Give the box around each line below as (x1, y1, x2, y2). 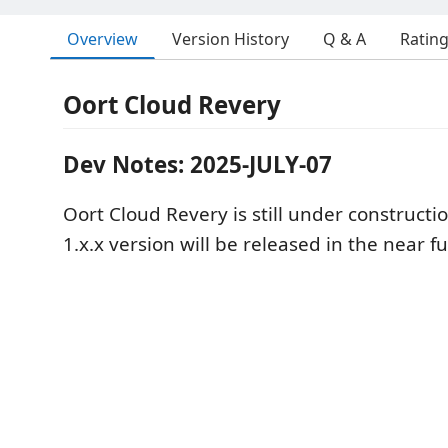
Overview (67, 27, 138, 50)
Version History (172, 28, 289, 50)
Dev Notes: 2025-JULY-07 (63, 148, 332, 180)
